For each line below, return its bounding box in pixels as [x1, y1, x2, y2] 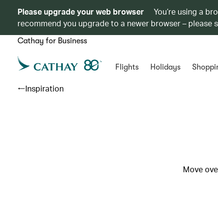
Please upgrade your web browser [18, 6, 144, 17]
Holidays [150, 63, 181, 72]
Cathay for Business [18, 36, 87, 45]
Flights [115, 63, 139, 72]
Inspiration [25, 83, 64, 93]
